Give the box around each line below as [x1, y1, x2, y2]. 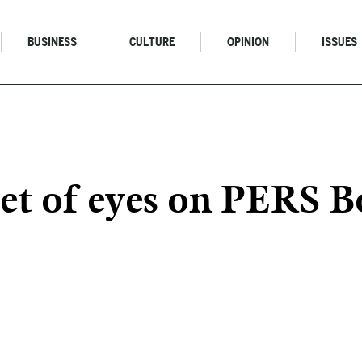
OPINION [227, 36, 270, 48]
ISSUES [322, 36, 358, 48]
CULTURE [129, 36, 175, 48]
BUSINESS [27, 36, 78, 48]
